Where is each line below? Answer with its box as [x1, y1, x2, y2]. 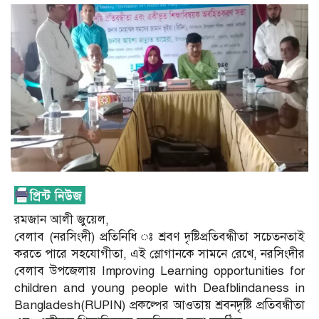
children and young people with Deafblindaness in [14, 281, 305, 296]
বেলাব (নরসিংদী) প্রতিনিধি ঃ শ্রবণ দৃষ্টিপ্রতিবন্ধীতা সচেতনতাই [14, 229, 305, 245]
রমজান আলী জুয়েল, [14, 212, 109, 228]
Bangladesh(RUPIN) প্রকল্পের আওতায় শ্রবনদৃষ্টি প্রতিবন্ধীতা [14, 298, 305, 313]
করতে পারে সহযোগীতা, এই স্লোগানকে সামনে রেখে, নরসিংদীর [14, 246, 305, 262]
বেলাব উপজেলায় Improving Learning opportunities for [14, 263, 305, 279]
